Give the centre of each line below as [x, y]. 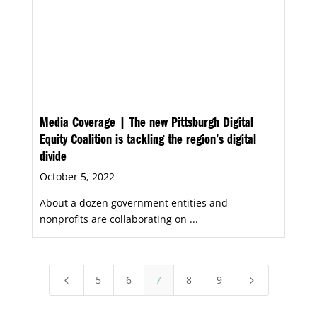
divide [53, 159]
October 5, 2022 [77, 177]
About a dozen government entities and [133, 203]
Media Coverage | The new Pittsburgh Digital [146, 125]
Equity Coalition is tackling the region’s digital [148, 142]
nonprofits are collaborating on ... [119, 219]
